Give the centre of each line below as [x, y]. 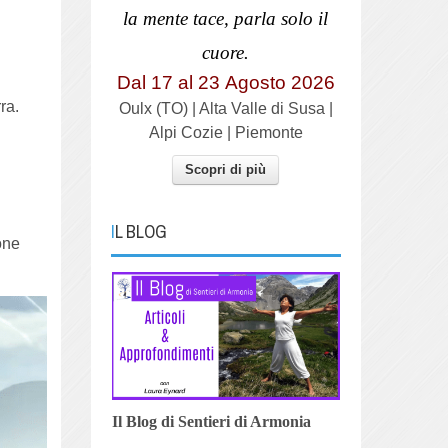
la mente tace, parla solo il [226, 18]
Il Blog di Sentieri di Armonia [211, 421]
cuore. [226, 52]
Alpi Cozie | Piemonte [225, 132]
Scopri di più [226, 169]
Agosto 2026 [277, 82]
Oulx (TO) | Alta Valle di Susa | [225, 108]
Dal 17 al [154, 82]
